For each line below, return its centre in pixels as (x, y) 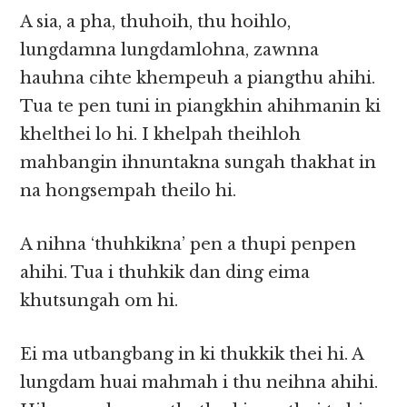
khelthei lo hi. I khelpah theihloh (161, 135)
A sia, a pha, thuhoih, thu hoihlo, (156, 22)
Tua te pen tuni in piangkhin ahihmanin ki (201, 107)
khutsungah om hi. (99, 301)
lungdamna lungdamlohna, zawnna (170, 50)
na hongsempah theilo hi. (129, 191)
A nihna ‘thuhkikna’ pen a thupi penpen (189, 245)
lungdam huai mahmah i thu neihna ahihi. (199, 383)
